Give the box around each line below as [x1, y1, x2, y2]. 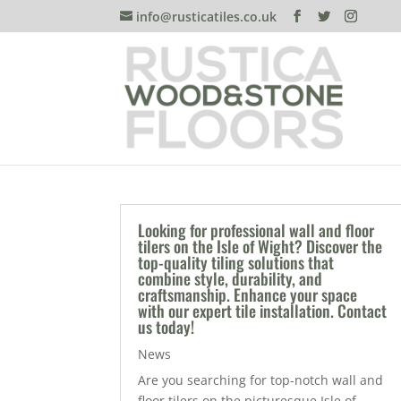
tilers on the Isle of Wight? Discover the [138, 234, 383, 258]
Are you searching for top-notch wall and [138, 371, 384, 388]
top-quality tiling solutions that [138, 250, 335, 274]
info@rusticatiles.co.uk [136, 7, 277, 25]
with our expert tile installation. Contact [138, 298, 388, 322]
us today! [138, 314, 195, 338]
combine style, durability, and [138, 266, 323, 290]
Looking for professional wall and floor [138, 218, 375, 242]
